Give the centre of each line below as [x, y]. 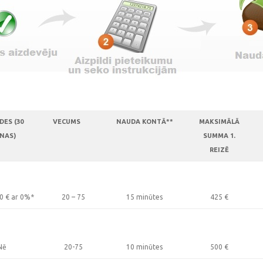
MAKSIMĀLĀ [219, 122]
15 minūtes [145, 197]
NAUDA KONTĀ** [144, 122]
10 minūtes [145, 247]
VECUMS [66, 122]
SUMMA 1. [219, 136]
